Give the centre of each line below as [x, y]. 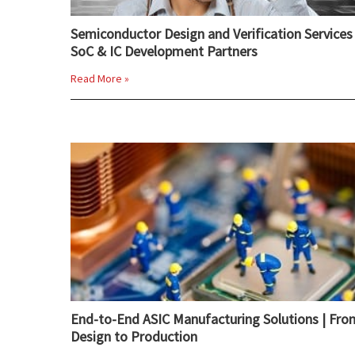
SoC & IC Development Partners [164, 51]
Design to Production [134, 336]
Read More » [100, 78]
